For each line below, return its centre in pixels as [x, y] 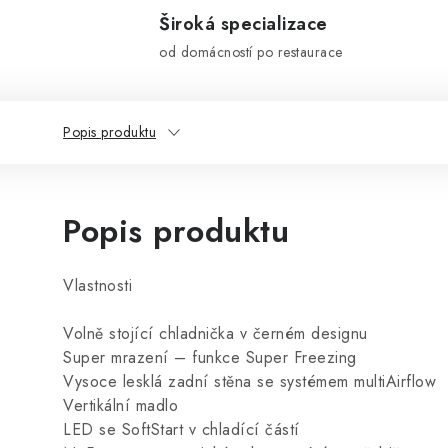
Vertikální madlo [120, 405]
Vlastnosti [97, 285]
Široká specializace [243, 24]
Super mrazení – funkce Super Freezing [210, 357]
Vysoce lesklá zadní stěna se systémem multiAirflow [249, 381]
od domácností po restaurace [251, 52]
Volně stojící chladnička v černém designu [215, 333]
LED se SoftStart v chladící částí [181, 429]
